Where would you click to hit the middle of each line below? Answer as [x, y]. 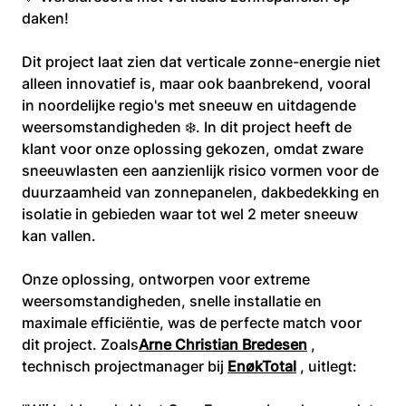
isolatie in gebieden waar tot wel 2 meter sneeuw [192, 214]
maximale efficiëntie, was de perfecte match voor [193, 323]
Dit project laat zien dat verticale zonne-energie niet [203, 62]
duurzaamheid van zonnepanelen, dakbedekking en [203, 192]
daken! [45, 18]
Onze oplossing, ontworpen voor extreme [168, 279]
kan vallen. [59, 236]
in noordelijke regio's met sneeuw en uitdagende [191, 105]
